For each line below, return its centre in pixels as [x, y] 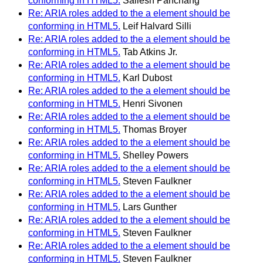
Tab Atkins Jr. [150, 52]
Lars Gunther [150, 207]
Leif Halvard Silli [157, 26]
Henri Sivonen [153, 103]
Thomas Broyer [155, 129]
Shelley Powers [156, 155]
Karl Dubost [147, 77]
